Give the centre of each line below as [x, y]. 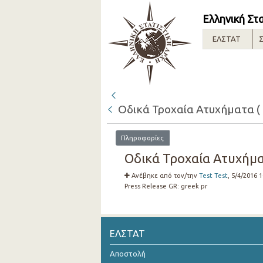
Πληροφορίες [143, 138]
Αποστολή [128, 254]
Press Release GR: [152, 186]
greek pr [194, 186]
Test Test [213, 175]
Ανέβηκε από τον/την [165, 175]
